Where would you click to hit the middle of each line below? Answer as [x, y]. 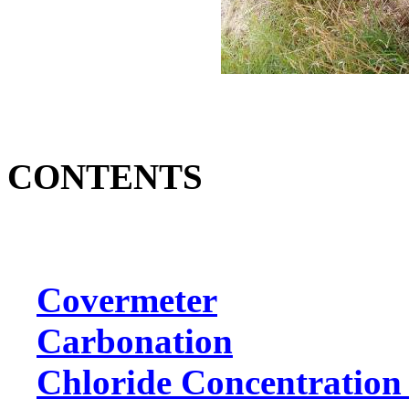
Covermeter [127, 300]
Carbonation [135, 341]
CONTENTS [105, 177]
